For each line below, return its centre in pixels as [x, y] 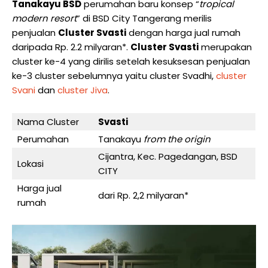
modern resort [44, 18]
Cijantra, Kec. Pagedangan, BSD [168, 156]
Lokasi [31, 164]
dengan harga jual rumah [183, 33]
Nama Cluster [48, 122]
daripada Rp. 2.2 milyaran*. [71, 47]
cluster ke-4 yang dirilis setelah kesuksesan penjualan [131, 61]
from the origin [177, 139]
